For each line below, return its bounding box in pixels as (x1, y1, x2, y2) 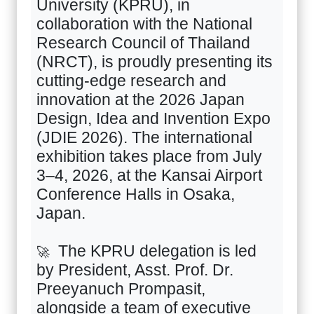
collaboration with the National (36, 15, 252, 34)
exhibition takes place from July (36, 147, 262, 166)
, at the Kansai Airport (109, 166, 262, 185)
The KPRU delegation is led (58, 242, 257, 261)
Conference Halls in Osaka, (36, 185, 235, 204)
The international (132, 128, 252, 147)
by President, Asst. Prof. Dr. (36, 261, 233, 280)
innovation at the (36, 90, 159, 109)
